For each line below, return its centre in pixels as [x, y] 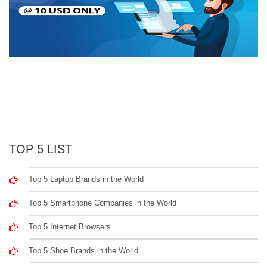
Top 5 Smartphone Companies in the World [103, 203]
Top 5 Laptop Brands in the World [86, 179]
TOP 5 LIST [41, 149]
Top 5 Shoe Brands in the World [84, 250]
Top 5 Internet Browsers [70, 226]
